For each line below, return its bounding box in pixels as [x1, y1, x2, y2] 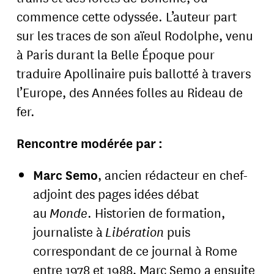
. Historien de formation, [87, 203, 225, 222]
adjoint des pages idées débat [32, 184, 199, 203]
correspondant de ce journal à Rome [32, 241, 237, 260]
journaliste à [32, 222, 105, 241]
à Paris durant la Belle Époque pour [17, 45, 215, 64]
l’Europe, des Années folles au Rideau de [17, 83, 243, 102]
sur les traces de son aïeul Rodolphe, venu [17, 26, 254, 45]
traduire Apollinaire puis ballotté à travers [17, 64, 251, 83]
